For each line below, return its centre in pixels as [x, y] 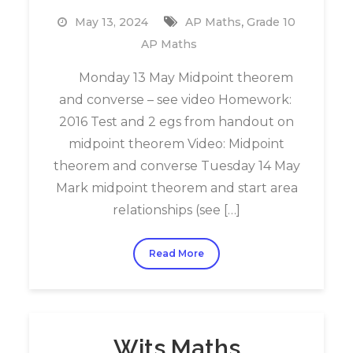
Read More [176, 253]
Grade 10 [271, 22]
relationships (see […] [176, 210]
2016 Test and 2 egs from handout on [176, 122]
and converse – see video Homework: [176, 100]
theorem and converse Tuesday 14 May [176, 166]
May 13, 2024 [111, 22]
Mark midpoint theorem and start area [176, 188]
